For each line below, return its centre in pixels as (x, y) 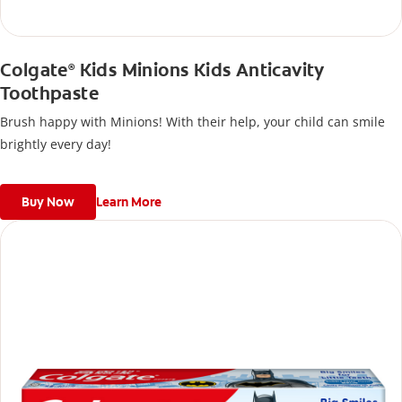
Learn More (129, 202)
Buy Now (48, 202)
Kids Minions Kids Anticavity (200, 70)
